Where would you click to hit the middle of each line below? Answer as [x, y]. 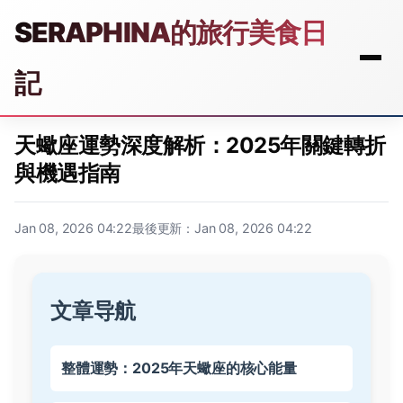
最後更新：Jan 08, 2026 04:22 [222, 228]
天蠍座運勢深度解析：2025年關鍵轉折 [200, 145]
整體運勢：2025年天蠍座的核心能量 [179, 368]
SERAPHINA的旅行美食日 [171, 32]
